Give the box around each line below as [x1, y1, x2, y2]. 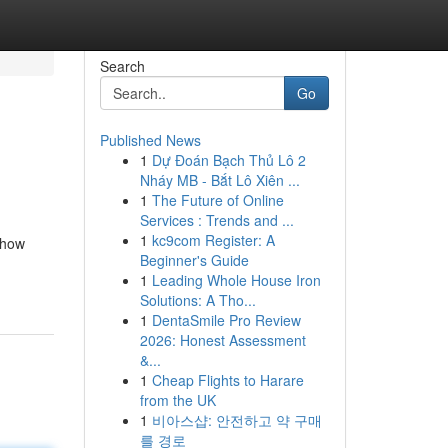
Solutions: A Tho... [139, 290, 256, 310]
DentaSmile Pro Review [151, 310, 301, 330]
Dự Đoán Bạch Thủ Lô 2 [151, 150, 306, 170]
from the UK [139, 390, 216, 410]
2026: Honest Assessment [139, 330, 306, 350]
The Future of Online [151, 190, 284, 210]
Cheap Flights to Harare [151, 370, 304, 390]
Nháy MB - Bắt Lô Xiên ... [139, 170, 300, 190]
